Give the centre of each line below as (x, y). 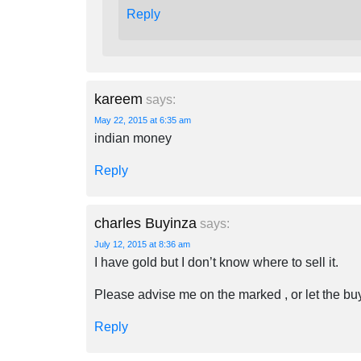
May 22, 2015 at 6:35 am (143, 120)
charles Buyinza (145, 223)
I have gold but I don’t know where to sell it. (216, 262)
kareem (118, 99)
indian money (133, 138)
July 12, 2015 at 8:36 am (142, 244)
